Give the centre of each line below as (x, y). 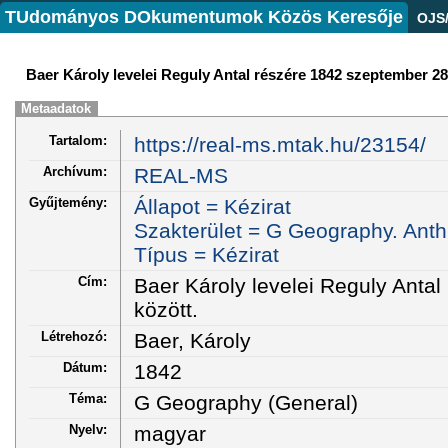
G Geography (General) (245, 402)
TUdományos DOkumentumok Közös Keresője (204, 17)
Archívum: (75, 171)
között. (165, 309)
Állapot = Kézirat (212, 206)
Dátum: (85, 367)
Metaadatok (56, 108)
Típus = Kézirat (206, 254)
